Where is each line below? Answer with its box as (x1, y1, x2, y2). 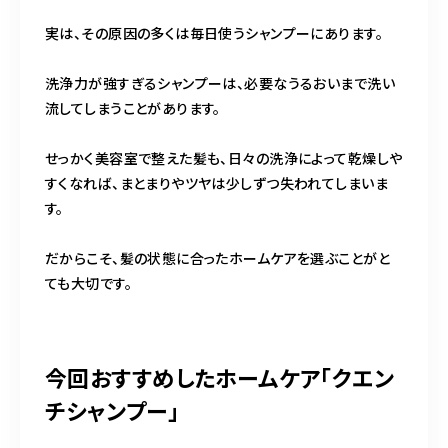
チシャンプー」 (45, 394, 179, 427)
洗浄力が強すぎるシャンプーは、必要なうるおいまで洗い (45, 73, 395, 94)
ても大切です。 (45, 273, 132, 294)
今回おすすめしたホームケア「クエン (45, 361, 395, 394)
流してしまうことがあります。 (45, 98, 221, 119)
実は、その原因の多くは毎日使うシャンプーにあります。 (45, 23, 383, 44)
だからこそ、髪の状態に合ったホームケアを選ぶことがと (45, 248, 390, 269)
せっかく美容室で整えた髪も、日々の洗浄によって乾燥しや (45, 148, 403, 169)
